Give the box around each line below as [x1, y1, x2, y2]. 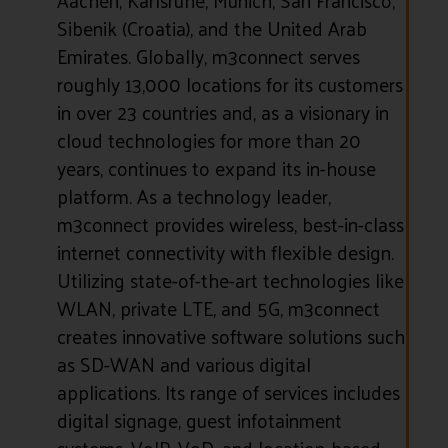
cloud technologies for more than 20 [56, 122, 361, 157]
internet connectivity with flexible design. [56, 234, 394, 269]
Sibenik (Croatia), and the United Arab [56, 10, 367, 45]
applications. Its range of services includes [56, 374, 400, 409]
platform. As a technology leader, [56, 178, 331, 213]
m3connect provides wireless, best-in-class [56, 206, 404, 241]
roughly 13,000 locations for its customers [56, 66, 403, 101]
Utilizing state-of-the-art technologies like [56, 262, 404, 297]
